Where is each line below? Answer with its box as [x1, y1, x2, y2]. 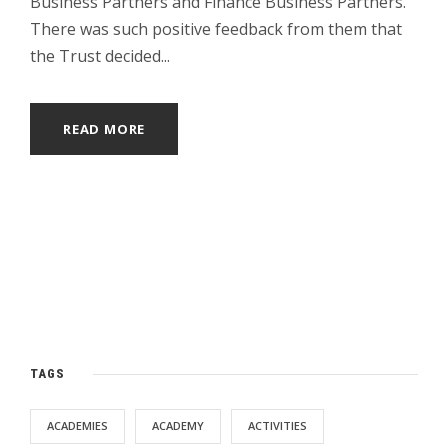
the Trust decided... [30, 45, 170, 68]
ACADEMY [152, 418, 204, 434]
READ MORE [63, 120, 146, 139]
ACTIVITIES [248, 418, 307, 434]
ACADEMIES [47, 418, 108, 434]
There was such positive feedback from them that [30, 18, 402, 41]
